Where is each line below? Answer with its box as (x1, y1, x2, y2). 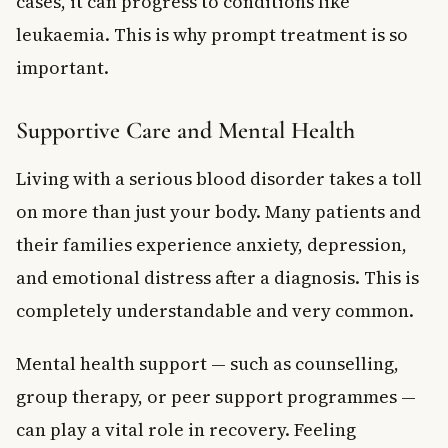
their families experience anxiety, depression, (16, 231, 407, 257)
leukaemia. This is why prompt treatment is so (16, 21, 408, 47)
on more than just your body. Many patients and (16, 198, 421, 224)
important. (16, 54, 109, 80)
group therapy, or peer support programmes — (16, 383, 416, 409)
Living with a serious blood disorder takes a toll (16, 165, 422, 191)
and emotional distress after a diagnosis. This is (16, 264, 419, 290)
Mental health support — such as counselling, (16, 350, 399, 376)
